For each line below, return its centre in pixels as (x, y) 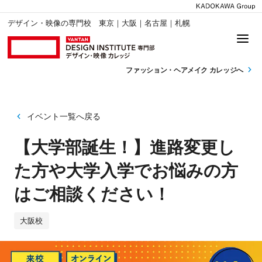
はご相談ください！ (92, 194)
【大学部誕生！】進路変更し (124, 148)
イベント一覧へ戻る (63, 116)
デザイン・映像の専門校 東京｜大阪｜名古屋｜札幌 (99, 23)
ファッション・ (150, 70)
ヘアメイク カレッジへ (209, 70)
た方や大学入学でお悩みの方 (126, 171)
